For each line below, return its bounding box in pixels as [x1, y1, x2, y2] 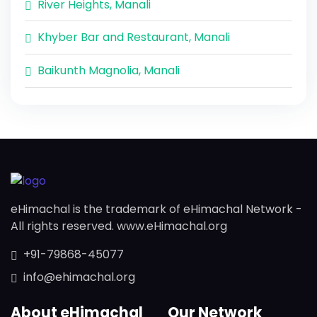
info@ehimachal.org [23, 269, 135, 286]
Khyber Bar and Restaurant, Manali [38, 29, 230, 46]
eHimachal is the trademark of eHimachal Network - [11, 201, 302, 218]
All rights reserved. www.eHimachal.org [11, 218, 227, 235]
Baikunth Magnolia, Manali [38, 62, 180, 79]
